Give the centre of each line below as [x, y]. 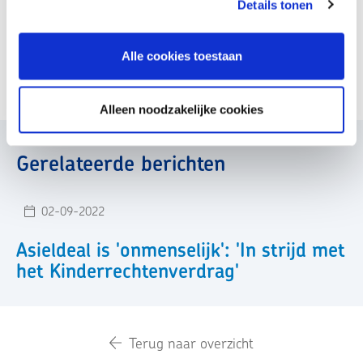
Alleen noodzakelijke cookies [181, 109]
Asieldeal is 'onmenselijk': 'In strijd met [181, 250]
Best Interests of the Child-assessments [190, 69]
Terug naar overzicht [192, 343]
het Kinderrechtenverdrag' [128, 271]
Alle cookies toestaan [181, 56]
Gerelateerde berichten [121, 164]
